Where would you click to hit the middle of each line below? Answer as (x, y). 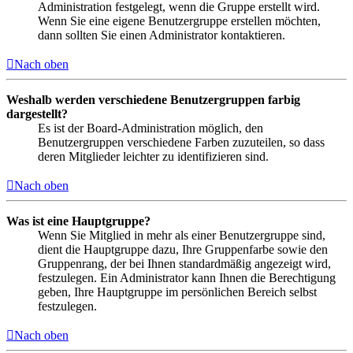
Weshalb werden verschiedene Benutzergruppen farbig (153, 100)
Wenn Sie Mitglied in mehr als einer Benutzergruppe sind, (182, 236)
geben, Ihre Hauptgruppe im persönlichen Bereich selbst (177, 292)
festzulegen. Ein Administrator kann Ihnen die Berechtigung (187, 278)
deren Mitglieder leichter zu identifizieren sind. (153, 157)
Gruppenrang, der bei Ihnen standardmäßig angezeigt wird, (184, 264)
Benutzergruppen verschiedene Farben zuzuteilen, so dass (181, 143)
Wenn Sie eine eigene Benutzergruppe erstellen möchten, (179, 21)
